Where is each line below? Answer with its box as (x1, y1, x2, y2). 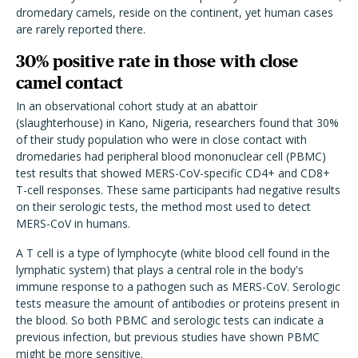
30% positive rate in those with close (16, 52, 298, 71)
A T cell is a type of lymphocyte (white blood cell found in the (16, 245, 330, 261)
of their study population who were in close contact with (16, 132, 307, 148)
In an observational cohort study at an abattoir (16, 98, 257, 114)
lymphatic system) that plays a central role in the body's (16, 262, 304, 278)
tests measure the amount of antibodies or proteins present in (16, 296, 340, 312)
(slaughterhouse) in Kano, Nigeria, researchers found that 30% (16, 115, 339, 131)
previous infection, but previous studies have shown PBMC (16, 329, 320, 345)
